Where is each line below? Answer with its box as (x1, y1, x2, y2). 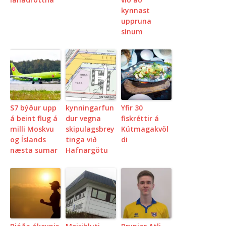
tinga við (66, 134, 97, 144)
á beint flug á (10, 113, 58, 123)
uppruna (121, 16, 151, 26)
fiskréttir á (121, 113, 159, 123)
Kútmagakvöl (121, 124, 168, 134)
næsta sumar (10, 145, 58, 155)
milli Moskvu (10, 124, 54, 134)
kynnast (121, 5, 150, 15)
